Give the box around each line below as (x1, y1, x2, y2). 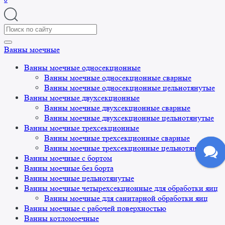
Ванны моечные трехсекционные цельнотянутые (44, 143, 213, 153)
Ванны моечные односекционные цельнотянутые (44, 83, 215, 93)
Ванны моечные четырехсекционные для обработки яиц (24, 183, 218, 193)
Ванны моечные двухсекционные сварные (44, 103, 190, 113)
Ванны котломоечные (24, 213, 99, 223)
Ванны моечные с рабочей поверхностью (24, 203, 166, 213)
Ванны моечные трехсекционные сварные (44, 133, 190, 143)
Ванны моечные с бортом (24, 153, 112, 163)
